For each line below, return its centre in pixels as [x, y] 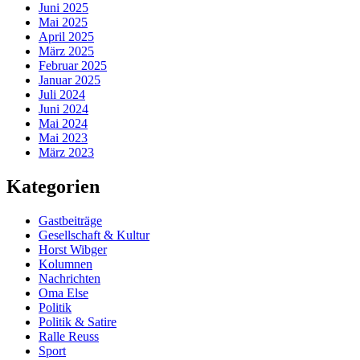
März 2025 [66, 51]
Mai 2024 [63, 124]
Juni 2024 [63, 109]
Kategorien [53, 187]
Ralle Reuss [69, 336]
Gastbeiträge [70, 221]
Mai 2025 [63, 22]
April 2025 [66, 37]
